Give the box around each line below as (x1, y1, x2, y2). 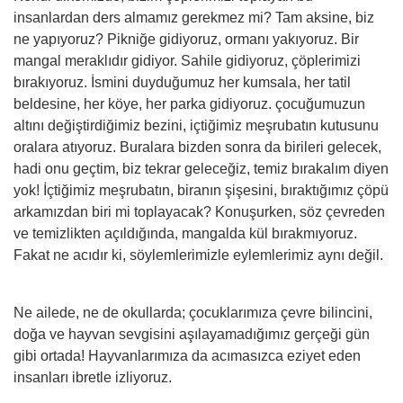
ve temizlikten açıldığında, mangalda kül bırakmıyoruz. (13, 226, 357, 241)
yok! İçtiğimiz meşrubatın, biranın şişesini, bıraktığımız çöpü (13, 183, 389, 198)
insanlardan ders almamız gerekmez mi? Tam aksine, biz (13, 10, 374, 25)
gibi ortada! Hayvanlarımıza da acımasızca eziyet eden (13, 348, 361, 363)
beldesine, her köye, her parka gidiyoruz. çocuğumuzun (13, 96, 365, 112)
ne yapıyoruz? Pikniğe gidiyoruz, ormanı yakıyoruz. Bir (13, 31, 359, 47)
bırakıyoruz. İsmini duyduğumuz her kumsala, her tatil (13, 75, 351, 90)
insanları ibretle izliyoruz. (13, 370, 172, 385)
